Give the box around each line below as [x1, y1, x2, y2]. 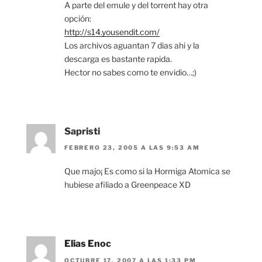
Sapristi [64, 125, 100, 137]
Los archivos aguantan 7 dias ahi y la [64, 40, 199, 50]
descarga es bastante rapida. [64, 53, 172, 64]
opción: [64, 13, 91, 23]
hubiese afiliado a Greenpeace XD [64, 180, 191, 190]
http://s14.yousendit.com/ [64, 26, 160, 37]
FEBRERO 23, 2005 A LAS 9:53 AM [64, 144, 200, 151]
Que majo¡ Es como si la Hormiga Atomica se [64, 166, 230, 177]
